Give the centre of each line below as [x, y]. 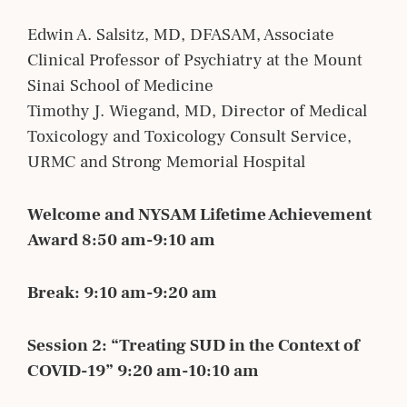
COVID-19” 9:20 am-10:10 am [143, 370]
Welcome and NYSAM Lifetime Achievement [199, 214]
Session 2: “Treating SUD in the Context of [193, 345]
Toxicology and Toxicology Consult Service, [189, 136]
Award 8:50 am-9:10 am [121, 239]
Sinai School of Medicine [120, 85]
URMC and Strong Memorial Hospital [166, 161]
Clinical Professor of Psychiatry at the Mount [195, 60]
